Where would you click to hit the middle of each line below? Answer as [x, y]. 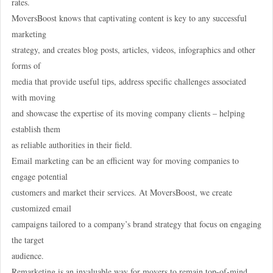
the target [27, 239]
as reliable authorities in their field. [72, 144]
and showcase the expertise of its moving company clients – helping [128, 113]
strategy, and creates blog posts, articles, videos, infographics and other [133, 49]
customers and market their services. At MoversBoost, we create [122, 192]
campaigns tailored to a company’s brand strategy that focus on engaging [136, 224]
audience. [27, 255]
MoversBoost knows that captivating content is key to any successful [129, 18]
